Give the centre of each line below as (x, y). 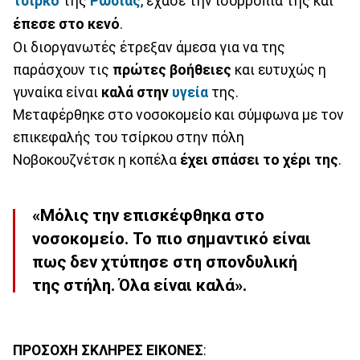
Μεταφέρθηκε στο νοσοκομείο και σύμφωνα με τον (178, 115)
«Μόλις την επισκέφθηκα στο (148, 216)
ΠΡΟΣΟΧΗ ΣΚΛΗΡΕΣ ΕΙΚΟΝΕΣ (108, 350)
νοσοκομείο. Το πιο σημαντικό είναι (172, 239)
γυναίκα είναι (57, 92)
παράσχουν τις (63, 70)
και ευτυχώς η (279, 70)
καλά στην (137, 92)
